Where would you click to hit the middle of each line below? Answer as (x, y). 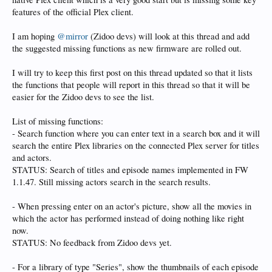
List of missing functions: (58, 121)
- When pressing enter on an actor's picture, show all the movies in (132, 206)
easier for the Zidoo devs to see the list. (83, 97)
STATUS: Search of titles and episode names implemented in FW (130, 170)
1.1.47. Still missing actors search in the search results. (111, 182)
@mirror (73, 36)
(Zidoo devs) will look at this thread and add (169, 36)
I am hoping (35, 36)
